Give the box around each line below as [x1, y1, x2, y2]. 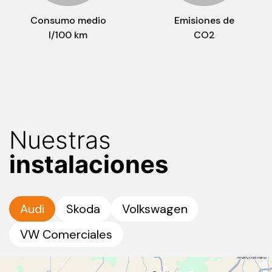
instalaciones [9, 149, 168, 180]
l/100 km [49, 29, 87, 42]
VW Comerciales [20, 226, 112, 243]
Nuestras [9, 125, 111, 155]
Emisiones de [174, 14, 234, 27]
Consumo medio [30, 14, 106, 27]
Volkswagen [122, 201, 188, 217]
